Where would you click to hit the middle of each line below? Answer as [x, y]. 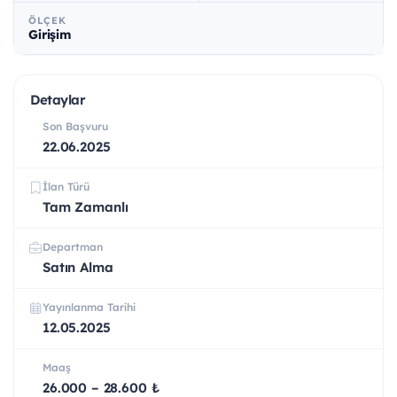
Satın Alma [78, 268]
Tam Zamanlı [86, 207]
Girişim [50, 35]
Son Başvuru [75, 127]
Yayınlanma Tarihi [89, 307]
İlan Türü [66, 187]
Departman [73, 247]
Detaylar [58, 100]
